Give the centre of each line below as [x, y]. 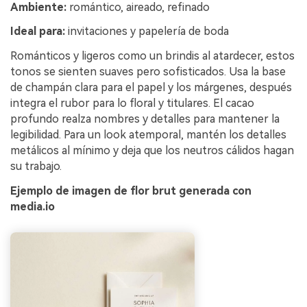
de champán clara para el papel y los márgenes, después [151, 88]
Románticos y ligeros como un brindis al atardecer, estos [152, 56]
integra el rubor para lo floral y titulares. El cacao [132, 103]
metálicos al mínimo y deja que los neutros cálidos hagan [152, 151]
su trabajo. [36, 167]
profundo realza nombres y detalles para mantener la [145, 119]
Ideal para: [38, 32]
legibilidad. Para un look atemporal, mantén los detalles [148, 135]
